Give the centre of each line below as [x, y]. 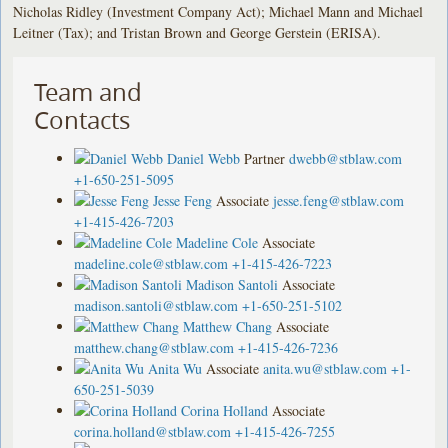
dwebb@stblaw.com [346, 158]
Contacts [82, 119]
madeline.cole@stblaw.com [151, 263]
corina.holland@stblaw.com [153, 431]
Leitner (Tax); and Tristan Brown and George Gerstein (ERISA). [197, 32]
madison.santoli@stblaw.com [156, 305]
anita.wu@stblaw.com [325, 368]
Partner [265, 158]
